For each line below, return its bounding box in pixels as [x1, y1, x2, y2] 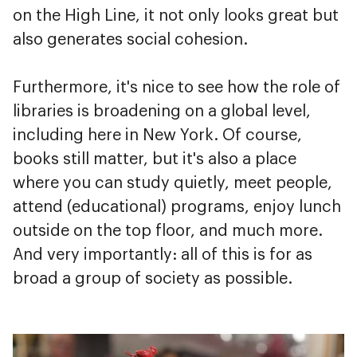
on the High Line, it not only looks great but [13, 7, 339, 24]
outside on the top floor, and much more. [13, 222, 323, 239]
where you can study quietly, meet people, [13, 175, 332, 191]
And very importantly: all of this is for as [13, 246, 312, 263]
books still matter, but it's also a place [13, 151, 296, 167]
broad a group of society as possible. [13, 270, 292, 287]
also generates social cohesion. [13, 31, 248, 48]
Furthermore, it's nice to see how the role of [13, 79, 340, 96]
